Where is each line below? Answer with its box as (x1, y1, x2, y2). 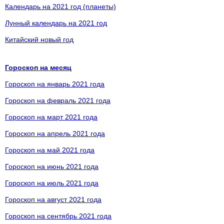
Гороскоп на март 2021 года (5, 113, 97, 121)
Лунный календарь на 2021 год (5, 19, 107, 27)
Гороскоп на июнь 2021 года (5, 162, 98, 170)
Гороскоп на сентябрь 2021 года (5, 212, 111, 220)
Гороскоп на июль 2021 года (5, 179, 98, 187)
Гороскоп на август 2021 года (5, 195, 101, 203)
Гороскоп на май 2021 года (5, 146, 94, 154)
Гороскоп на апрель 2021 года (5, 129, 105, 137)
